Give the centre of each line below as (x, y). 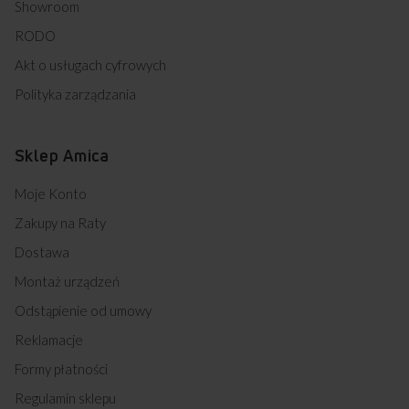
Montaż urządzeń (67, 282)
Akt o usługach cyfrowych (90, 65)
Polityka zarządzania (75, 94)
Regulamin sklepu (65, 399)
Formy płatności (61, 369)
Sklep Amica (62, 156)
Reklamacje (49, 340)
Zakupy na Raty (60, 223)
